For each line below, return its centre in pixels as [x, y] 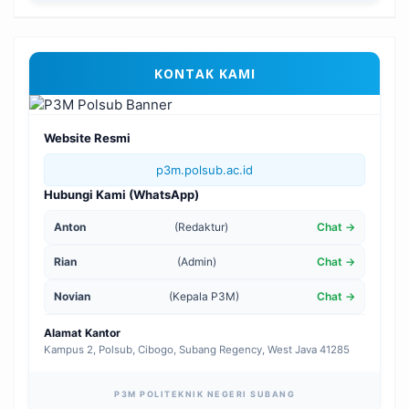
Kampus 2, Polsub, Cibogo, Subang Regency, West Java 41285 [197, 349]
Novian [72, 296]
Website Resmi [87, 137]
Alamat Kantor [82, 332]
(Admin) [197, 261]
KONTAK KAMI [204, 73]
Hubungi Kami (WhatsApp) [121, 194]
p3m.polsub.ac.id [204, 169]
